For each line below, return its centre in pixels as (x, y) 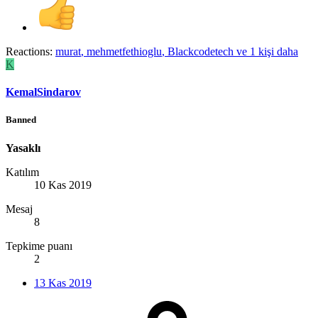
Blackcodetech (201, 51)
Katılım (22, 172)
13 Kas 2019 (63, 283)
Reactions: (29, 51)
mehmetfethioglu (124, 51)
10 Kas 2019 (63, 185)
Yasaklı (23, 148)
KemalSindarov (43, 92)
